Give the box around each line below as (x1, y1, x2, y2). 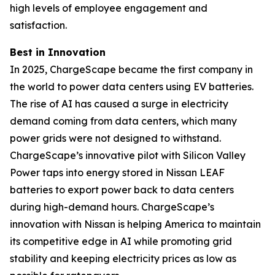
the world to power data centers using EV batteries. (10, 80, 254, 93)
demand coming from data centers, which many (10, 115, 237, 127)
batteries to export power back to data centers (10, 184, 234, 196)
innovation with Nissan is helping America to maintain (10, 218, 261, 230)
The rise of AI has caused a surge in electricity (10, 98, 228, 110)
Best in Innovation (10, 46, 106, 58)
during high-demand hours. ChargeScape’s (10, 201, 214, 213)
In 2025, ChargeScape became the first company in (10, 63, 253, 76)
